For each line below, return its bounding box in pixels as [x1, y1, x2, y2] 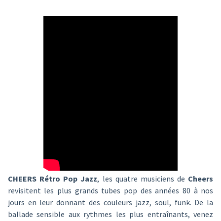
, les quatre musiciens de [97, 174, 188, 184]
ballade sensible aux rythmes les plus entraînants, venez [7, 209, 214, 219]
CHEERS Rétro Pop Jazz [7, 174, 98, 184]
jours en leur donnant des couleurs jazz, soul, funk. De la [7, 197, 214, 207]
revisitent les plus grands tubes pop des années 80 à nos [7, 185, 214, 195]
